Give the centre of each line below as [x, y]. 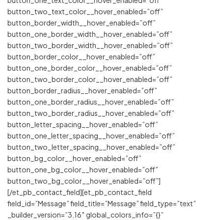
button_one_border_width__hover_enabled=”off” [90, 34]
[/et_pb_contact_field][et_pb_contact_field [80, 192]
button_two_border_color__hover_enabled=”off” [90, 79]
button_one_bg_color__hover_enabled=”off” [83, 169]
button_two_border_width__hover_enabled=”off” [90, 45]
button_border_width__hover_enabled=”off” [82, 22]
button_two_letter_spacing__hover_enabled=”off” [91, 147]
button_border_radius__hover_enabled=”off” [82, 90]
